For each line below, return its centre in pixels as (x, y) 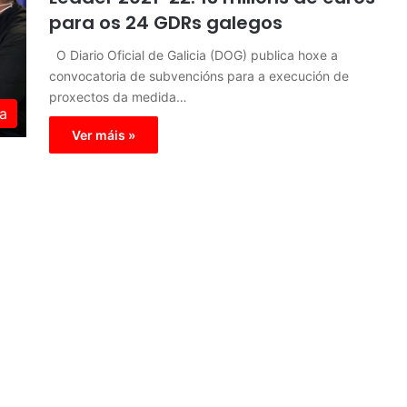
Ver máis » (104, 135)
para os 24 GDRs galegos (166, 23)
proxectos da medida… (118, 97)
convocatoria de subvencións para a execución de (199, 76)
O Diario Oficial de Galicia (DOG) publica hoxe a (194, 55)
